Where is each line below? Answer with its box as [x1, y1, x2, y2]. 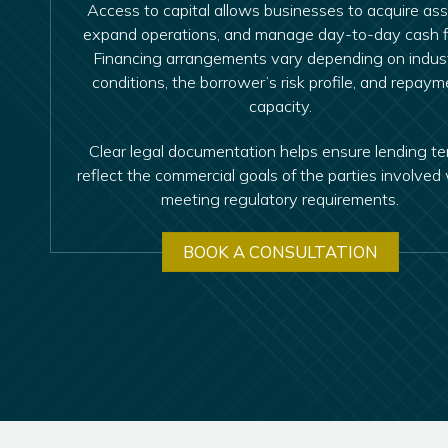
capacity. [248, 95, 312, 116]
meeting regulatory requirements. [161, 188, 399, 209]
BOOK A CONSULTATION [182, 241, 378, 263]
